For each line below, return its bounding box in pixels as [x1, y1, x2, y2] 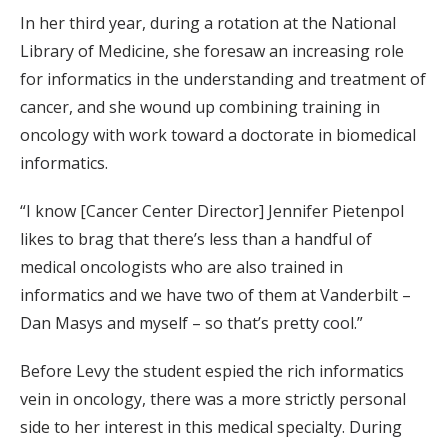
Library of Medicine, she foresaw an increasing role [20, 40, 404, 63]
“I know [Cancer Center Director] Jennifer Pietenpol [20, 200, 404, 223]
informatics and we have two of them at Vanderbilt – [20, 284, 411, 307]
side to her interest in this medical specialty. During [20, 416, 402, 439]
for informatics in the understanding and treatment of [20, 68, 426, 91]
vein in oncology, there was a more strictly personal [20, 388, 406, 411]
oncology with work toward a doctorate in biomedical [20, 124, 416, 147]
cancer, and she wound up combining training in [20, 96, 380, 119]
